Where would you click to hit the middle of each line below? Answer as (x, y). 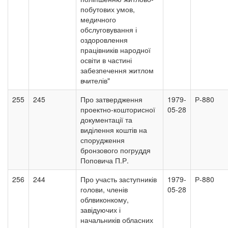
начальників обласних (117, 220)
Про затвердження (111, 99)
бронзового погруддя (116, 150)
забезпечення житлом (117, 70)
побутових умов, (108, 9)
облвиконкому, (105, 199)
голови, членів (104, 189)
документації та (106, 120)
